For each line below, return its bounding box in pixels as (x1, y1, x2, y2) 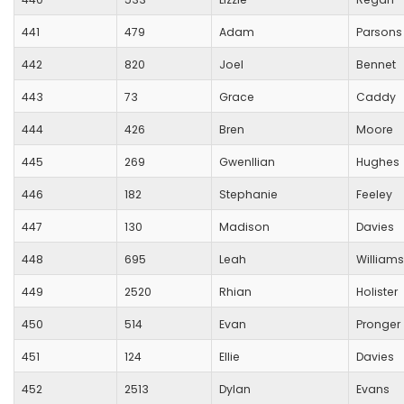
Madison (219, 219, 270, 235)
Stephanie (219, 187, 278, 203)
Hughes (356, 154, 399, 170)
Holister (356, 284, 398, 300)
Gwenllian (219, 154, 275, 170)
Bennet (356, 57, 396, 73)
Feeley (356, 187, 392, 203)
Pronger (356, 317, 400, 333)
